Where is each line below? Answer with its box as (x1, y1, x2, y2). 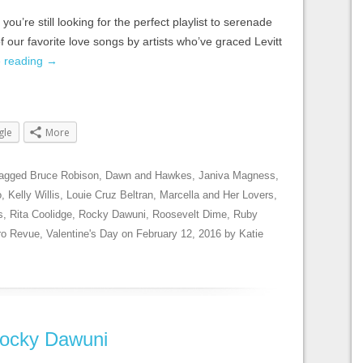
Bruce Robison (30, 169, 99, 181)
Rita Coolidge (10, 207, 72, 220)
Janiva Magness (199, 169, 275, 181)
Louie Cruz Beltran (66, 188, 153, 201)
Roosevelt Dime (152, 207, 227, 220)
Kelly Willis (8, 188, 60, 201)
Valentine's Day (46, 227, 118, 240)
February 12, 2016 (136, 227, 221, 240)
